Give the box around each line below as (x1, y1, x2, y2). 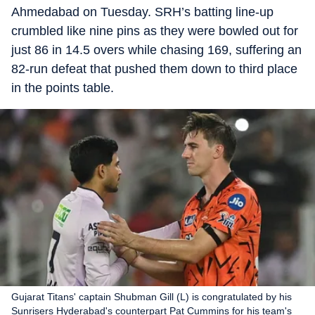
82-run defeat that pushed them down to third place (11, 62, 297, 76)
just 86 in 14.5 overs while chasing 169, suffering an (11, 43, 302, 57)
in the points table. (11, 81, 114, 95)
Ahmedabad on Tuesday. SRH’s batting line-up (11, 5, 274, 19)
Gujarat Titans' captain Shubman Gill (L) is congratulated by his (11, 291, 292, 302)
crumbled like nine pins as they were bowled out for (11, 24, 298, 38)
